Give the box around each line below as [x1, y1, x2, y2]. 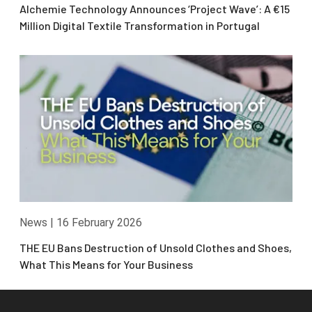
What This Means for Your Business [19, 258, 193, 272]
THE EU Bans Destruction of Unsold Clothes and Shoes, [19, 241, 292, 255]
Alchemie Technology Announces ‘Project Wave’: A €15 [19, 1, 290, 15]
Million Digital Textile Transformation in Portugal [19, 18, 260, 32]
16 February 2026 [56, 216, 142, 230]
